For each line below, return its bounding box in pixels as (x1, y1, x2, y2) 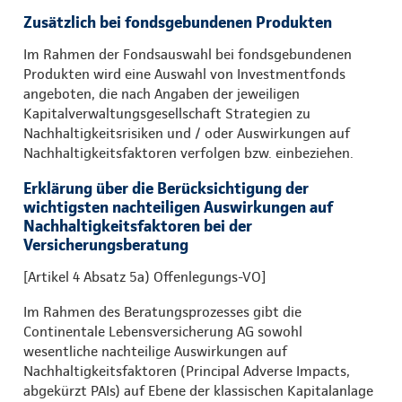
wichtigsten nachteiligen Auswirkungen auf (23, 197, 333, 216)
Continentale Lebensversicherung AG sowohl (23, 322, 302, 340)
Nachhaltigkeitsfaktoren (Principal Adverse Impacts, (23, 362, 350, 380)
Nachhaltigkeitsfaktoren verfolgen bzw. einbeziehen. (23, 144, 354, 162)
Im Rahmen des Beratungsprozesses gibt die (23, 302, 301, 320)
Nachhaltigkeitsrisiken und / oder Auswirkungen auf (23, 124, 350, 142)
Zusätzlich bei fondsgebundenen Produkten (23, 12, 332, 31)
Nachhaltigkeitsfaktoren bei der (23, 215, 252, 235)
